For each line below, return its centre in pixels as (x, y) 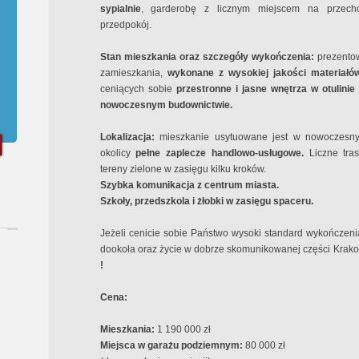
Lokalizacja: (129, 137)
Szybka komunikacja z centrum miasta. (189, 185)
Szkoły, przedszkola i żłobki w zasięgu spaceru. (206, 201)
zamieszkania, (133, 73)
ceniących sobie (138, 89)
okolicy (118, 153)
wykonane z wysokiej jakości (236, 73)
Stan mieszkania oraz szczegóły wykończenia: (209, 57)
